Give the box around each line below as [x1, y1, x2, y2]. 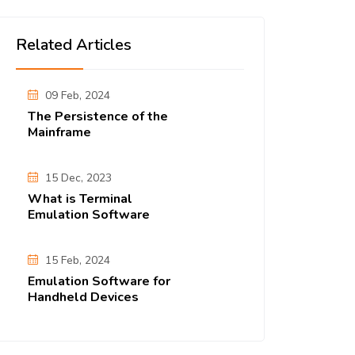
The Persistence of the [28, 107, 168, 125]
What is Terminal [28, 189, 132, 208]
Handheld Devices [28, 288, 139, 306]
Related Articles [16, 33, 132, 55]
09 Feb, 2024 [45, 87, 110, 103]
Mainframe [28, 123, 91, 141]
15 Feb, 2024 [45, 252, 110, 268]
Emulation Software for [28, 272, 170, 290]
